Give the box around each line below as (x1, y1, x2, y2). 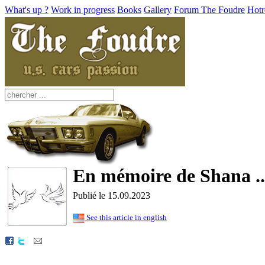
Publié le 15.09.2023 (73, 190, 150, 201)
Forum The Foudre (174, 5, 245, 15)
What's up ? (5, 5, 49, 15)
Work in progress (51, 5, 115, 15)
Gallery (144, 5, 172, 15)
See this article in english (85, 213, 167, 222)
